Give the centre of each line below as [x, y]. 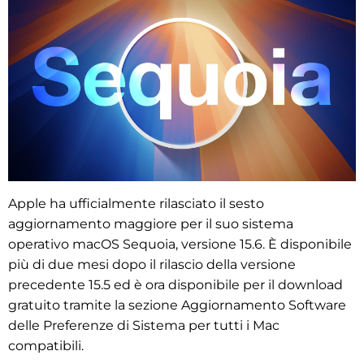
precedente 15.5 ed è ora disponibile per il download [175, 285]
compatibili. [46, 346]
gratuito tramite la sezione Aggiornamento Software [177, 305]
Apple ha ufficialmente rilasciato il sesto [136, 204]
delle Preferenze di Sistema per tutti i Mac [144, 326]
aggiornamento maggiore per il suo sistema [151, 224]
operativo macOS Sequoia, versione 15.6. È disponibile [180, 245]
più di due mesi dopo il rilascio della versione [152, 265]
